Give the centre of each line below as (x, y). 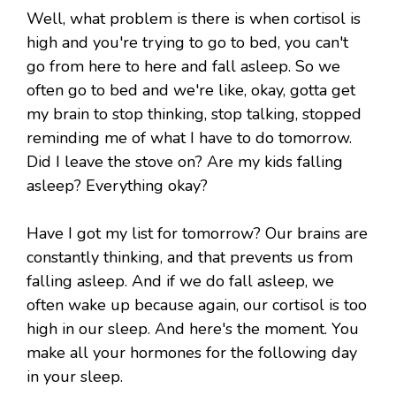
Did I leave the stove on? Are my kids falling (185, 162)
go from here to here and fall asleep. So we (183, 67)
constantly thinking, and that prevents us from (190, 258)
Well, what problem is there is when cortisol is (194, 19)
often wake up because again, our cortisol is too (197, 305)
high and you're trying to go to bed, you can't (187, 43)
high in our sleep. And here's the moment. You (193, 329)
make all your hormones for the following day (192, 353)
